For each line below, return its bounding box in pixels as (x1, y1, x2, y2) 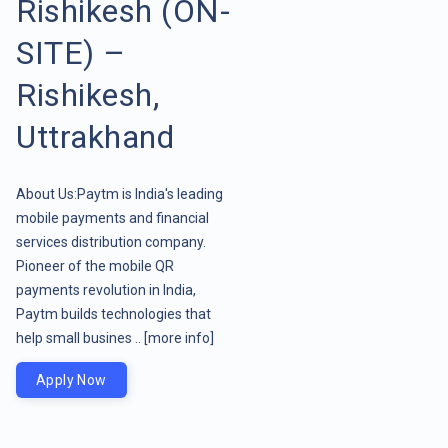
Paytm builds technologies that (16, 305, 211, 322)
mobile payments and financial (16, 209, 209, 226)
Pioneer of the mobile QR (16, 257, 174, 274)
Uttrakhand (16, 117, 174, 156)
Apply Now (36, 371, 107, 388)
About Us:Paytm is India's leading (16, 185, 223, 202)
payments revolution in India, (16, 281, 196, 298)
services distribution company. (16, 233, 206, 250)
